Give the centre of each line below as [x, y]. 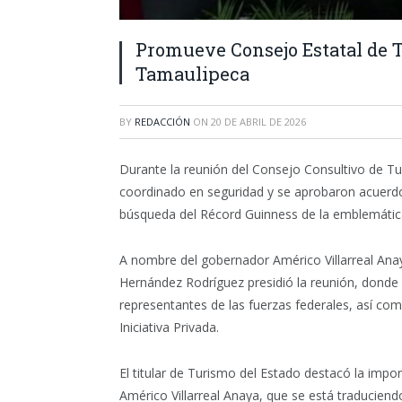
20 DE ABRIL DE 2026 [258, 122]
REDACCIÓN [162, 122]
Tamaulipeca [192, 74]
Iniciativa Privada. [169, 327]
